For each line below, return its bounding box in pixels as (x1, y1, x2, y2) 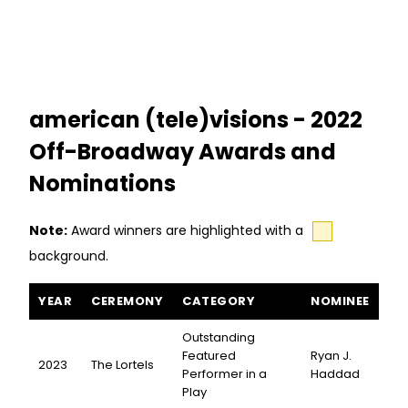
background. (29, 247, 108, 266)
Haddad (311, 365, 360, 383)
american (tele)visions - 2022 (29, 105, 362, 136)
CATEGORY (182, 292, 256, 311)
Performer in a (182, 365, 267, 383)
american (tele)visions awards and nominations (28, 282, 314, 301)
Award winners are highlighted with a (67, 221, 307, 240)
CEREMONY (91, 292, 164, 311)
